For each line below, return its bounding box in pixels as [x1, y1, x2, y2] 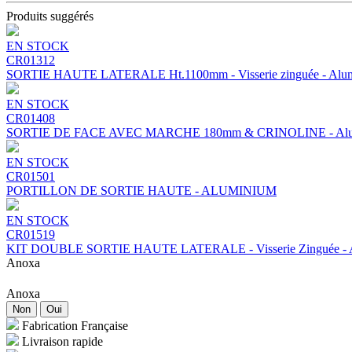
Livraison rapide [22, 334, 103, 348]
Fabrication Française [22, 318, 128, 332]
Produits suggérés [6, 9, 93, 23]
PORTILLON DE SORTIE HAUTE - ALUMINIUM [6, 183, 277, 197]
